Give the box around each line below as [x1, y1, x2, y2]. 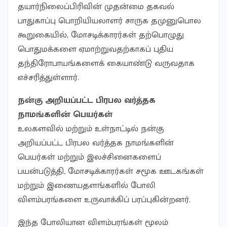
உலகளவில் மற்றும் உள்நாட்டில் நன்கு [18, 122, 164, 136]
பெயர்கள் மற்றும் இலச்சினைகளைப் [18, 150, 161, 165]
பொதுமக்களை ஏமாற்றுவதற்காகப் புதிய [18, 42, 173, 57]
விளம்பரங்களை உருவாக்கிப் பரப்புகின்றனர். [18, 193, 191, 207]
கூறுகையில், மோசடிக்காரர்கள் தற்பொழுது [18, 28, 184, 43]
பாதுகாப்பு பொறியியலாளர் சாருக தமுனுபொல [18, 14, 201, 28]
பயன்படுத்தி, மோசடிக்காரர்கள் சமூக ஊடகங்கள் [18, 164, 204, 179]
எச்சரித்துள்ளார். [18, 70, 79, 85]
